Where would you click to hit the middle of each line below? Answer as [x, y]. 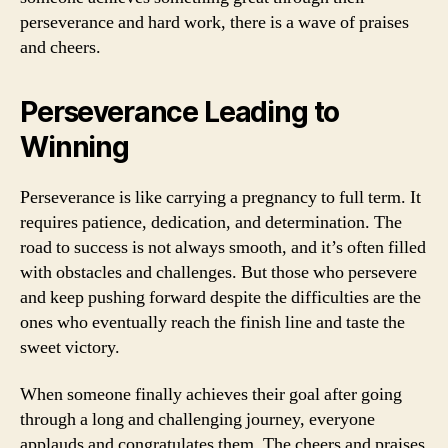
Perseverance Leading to [180, 111]
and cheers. [60, 47]
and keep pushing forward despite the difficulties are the [220, 297]
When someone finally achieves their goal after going [211, 394]
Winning [74, 146]
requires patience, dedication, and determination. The [211, 222]
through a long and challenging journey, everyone [197, 419]
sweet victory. [70, 347]
